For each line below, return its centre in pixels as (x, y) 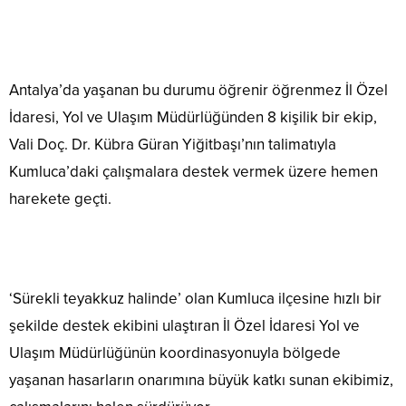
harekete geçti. (60, 199)
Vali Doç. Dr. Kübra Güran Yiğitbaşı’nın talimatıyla (173, 145)
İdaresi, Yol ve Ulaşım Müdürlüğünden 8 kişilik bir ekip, (193, 118)
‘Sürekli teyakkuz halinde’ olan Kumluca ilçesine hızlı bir (195, 299)
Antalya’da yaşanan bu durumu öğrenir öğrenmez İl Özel (198, 91)
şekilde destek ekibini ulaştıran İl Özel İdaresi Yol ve (184, 326)
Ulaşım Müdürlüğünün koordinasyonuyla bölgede (175, 353)
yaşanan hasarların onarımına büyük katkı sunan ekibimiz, (201, 381)
